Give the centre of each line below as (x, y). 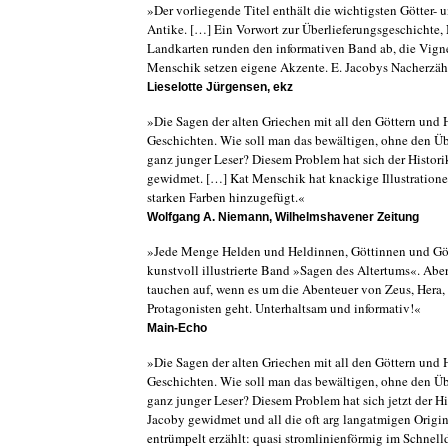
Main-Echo (177, 328)
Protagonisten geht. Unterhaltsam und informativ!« (284, 308)
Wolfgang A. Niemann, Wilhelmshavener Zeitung (283, 217)
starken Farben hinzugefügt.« (226, 197)
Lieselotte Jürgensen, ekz (220, 87)
